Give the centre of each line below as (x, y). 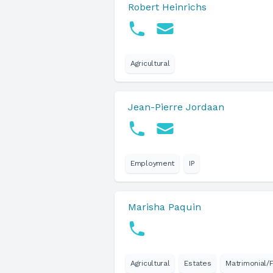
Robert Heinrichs (167, 7)
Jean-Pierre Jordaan (176, 107)
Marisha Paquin (165, 207)
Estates (198, 263)
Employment (152, 163)
